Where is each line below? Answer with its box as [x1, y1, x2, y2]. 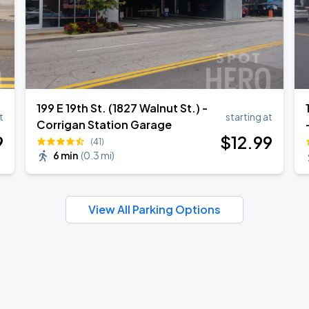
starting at [225, 110, 272, 123]
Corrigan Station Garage [37, 117, 172, 132]
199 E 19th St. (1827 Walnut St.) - [37, 101, 208, 115]
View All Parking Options [88, 202, 221, 217]
